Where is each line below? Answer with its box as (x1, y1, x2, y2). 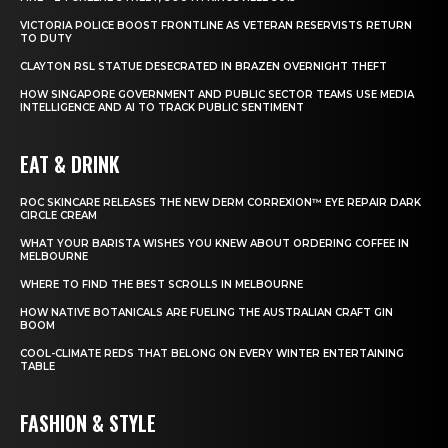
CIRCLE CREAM (20, 209, 97, 223)
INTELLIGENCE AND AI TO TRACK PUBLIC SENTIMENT (20, 101, 304, 115)
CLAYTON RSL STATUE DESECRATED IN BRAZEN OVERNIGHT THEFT (20, 60, 387, 74)
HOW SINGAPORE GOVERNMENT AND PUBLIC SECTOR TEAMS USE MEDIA (20, 88, 414, 102)
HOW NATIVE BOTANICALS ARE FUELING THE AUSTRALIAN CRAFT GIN (20, 306, 393, 320)
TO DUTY (20, 32, 72, 46)
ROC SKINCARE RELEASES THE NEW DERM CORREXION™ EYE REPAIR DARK (20, 196, 421, 210)
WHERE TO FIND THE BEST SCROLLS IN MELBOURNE (20, 278, 303, 292)
